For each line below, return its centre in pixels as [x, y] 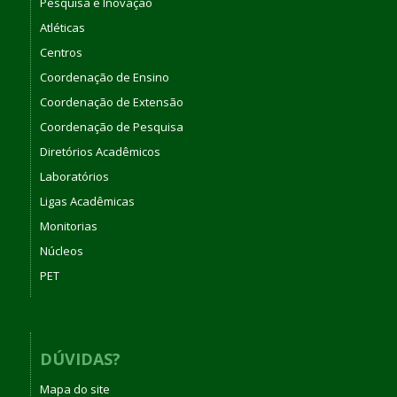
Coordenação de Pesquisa [111, 126]
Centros [61, 52]
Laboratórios [74, 176]
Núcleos [61, 250]
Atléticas [62, 27]
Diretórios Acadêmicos [100, 151]
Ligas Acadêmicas [87, 201]
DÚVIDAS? [80, 358]
